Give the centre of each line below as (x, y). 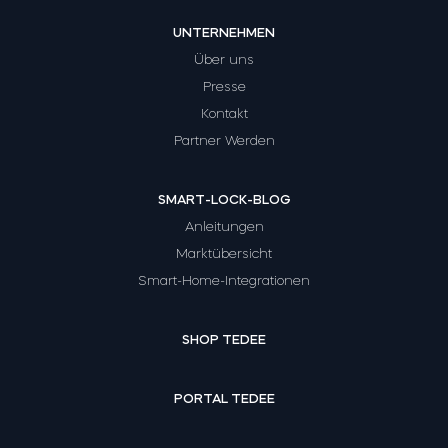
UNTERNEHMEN (224, 32)
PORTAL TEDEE (224, 398)
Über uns (224, 59)
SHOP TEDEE (224, 339)
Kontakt (224, 113)
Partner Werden (224, 140)
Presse (224, 86)
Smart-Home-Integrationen (224, 280)
